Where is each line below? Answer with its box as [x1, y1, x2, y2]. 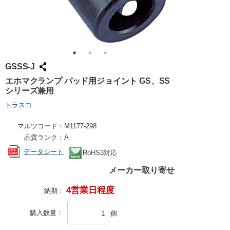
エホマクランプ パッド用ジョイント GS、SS [5, 76, 170, 85]
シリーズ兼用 [5, 86, 54, 95]
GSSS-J [5, 62, 35, 71]
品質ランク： [24, 133, 64, 141]
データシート [24, 147, 64, 156]
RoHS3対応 [83, 149, 117, 157]
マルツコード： [17, 122, 64, 130]
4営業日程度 [66, 185, 114, 195]
